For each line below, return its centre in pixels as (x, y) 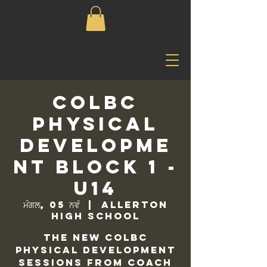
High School (95, 215)
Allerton (134, 204)
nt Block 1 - (95, 167)
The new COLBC (95, 237)
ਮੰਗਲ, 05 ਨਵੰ (51, 204)
